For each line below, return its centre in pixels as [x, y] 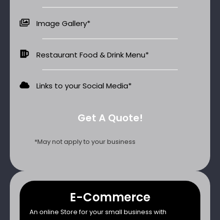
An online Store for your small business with [98, 212]
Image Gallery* [63, 23]
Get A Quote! [110, 118]
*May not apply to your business [85, 141]
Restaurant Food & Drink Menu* [92, 55]
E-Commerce [110, 197]
